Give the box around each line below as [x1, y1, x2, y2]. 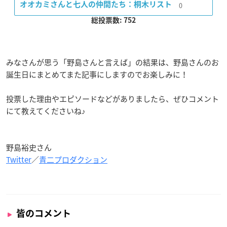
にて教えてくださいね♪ [6, 105, 86, 117]
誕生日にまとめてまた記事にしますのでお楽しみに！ [6, 69, 188, 81]
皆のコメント [16, 209, 71, 218]
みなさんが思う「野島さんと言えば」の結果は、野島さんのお [6, 57, 219, 68]
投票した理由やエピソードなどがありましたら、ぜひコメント [6, 93, 219, 105]
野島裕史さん [6, 142, 52, 154]
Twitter [6, 154, 31, 166]
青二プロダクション [39, 154, 107, 166]
